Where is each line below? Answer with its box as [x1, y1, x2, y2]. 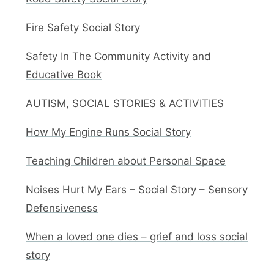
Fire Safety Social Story [26, 21, 140, 34]
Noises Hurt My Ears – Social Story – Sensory [26, 183, 248, 196]
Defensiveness [26, 202, 98, 215]
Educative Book [26, 68, 102, 81]
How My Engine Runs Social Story [26, 126, 191, 139]
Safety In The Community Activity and [26, 50, 211, 63]
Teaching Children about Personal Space [26, 155, 226, 168]
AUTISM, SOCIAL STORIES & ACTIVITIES [26, 97, 224, 110]
